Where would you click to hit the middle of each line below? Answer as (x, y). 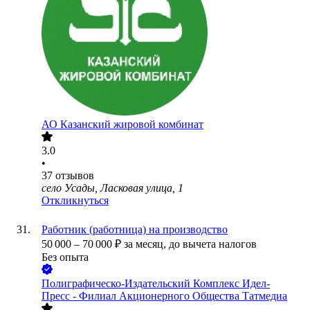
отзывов (75, 176)
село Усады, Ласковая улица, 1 (112, 188)
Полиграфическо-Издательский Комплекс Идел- (156, 284)
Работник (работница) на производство (135, 230)
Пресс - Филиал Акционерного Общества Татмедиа (164, 296)
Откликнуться (75, 201)
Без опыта (65, 257)
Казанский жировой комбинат (132, 125)
